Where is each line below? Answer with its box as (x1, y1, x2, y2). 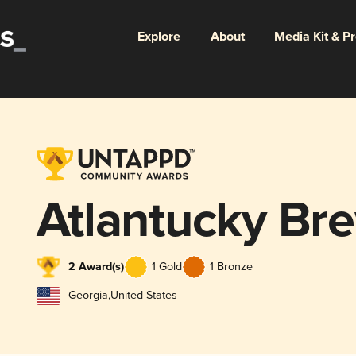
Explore (137, 28, 180, 45)
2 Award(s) (68, 259, 124, 274)
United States (110, 288, 177, 303)
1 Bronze (209, 259, 253, 273)
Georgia (68, 288, 108, 303)
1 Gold (151, 259, 182, 273)
